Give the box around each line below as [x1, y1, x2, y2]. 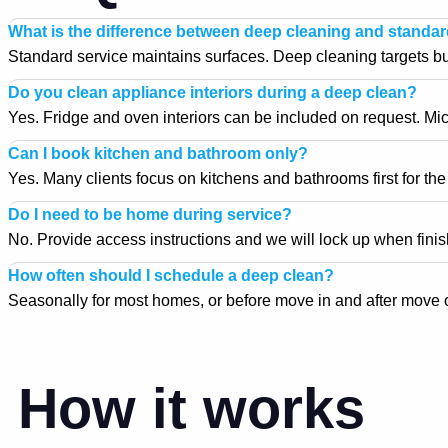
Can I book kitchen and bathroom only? [8, 144, 308, 162]
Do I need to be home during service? [8, 205, 292, 223]
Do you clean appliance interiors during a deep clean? [8, 83, 417, 101]
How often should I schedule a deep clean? [8, 266, 334, 284]
